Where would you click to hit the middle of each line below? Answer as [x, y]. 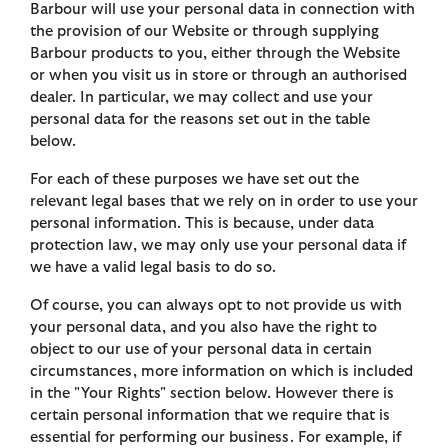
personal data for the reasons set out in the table [200, 120]
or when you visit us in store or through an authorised [218, 76]
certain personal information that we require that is [210, 416]
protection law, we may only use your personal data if [218, 246]
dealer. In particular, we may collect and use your [201, 98]
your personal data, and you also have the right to [203, 328]
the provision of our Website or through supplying [204, 32]
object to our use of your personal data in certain [201, 350]
